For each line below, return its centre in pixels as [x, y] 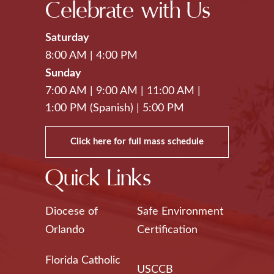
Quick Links [98, 178]
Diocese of [72, 211]
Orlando [65, 230]
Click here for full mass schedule [137, 141]
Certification [167, 230]
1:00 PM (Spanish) [89, 108]
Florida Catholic [83, 260]
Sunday [63, 73]
